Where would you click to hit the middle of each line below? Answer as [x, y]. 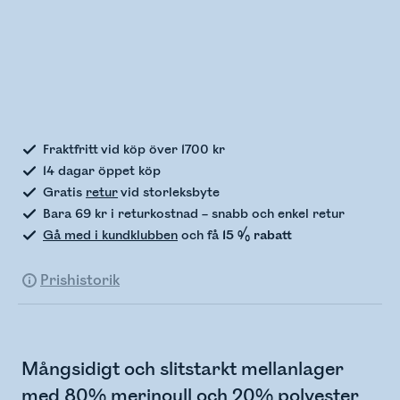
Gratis [64, 193]
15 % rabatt [257, 236]
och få [200, 236]
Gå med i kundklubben [110, 236]
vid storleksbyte [169, 193]
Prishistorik [80, 281]
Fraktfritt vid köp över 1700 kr [134, 150]
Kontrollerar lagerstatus [169, 95]
